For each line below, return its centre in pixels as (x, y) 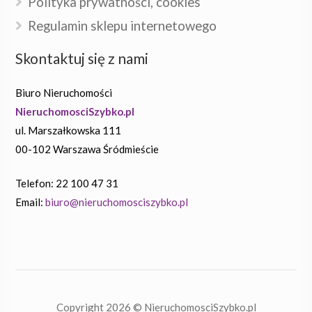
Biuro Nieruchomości (64, 92)
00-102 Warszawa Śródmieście (87, 149)
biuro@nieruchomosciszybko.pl (117, 202)
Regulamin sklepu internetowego (123, 25)
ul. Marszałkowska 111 (69, 130)
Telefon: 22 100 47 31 (67, 183)
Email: (31, 202)
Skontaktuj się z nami (82, 58)
